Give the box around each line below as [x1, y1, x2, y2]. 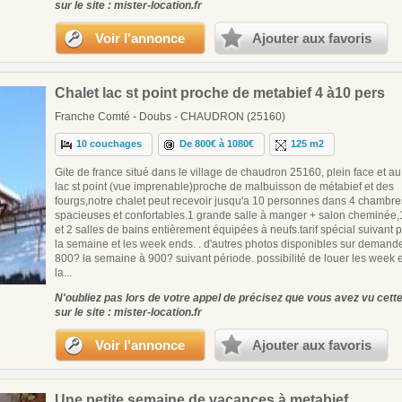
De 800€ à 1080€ [179, 138, 255, 150]
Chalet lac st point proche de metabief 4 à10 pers [55, 84, 385, 100]
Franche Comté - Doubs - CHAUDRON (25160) [55, 109, 285, 123]
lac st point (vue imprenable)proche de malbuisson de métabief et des [55, 179, 394, 193]
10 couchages [76, 138, 143, 150]
